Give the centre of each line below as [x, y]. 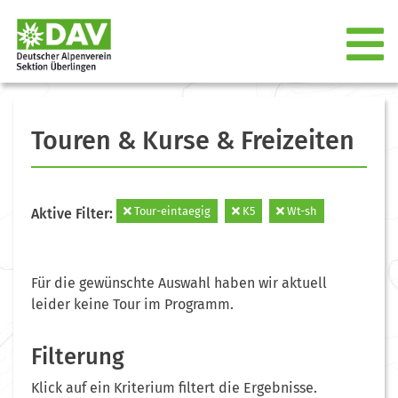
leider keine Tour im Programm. [132, 304]
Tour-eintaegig [171, 211]
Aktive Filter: [74, 213]
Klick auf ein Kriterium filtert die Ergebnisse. [174, 387]
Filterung [78, 356]
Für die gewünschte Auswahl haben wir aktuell [179, 283]
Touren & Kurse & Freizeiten [193, 140]
